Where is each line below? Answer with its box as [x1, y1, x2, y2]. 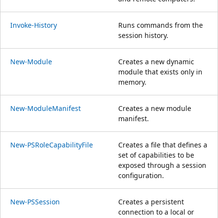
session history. [118, 30, 168, 40]
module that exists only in [118, 67, 202, 76]
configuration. [118, 170, 164, 180]
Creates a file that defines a [118, 140, 207, 149]
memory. [118, 77, 146, 87]
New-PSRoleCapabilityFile [10, 140, 93, 149]
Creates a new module [118, 103, 191, 113]
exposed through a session [118, 160, 206, 170]
